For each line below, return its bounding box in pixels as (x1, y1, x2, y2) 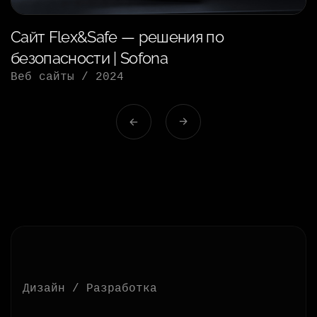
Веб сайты (11, 71, 74, 84)
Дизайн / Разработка (23, 282, 157, 296)
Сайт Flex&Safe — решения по (11, 28, 224, 47)
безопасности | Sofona (11, 49, 168, 68)
